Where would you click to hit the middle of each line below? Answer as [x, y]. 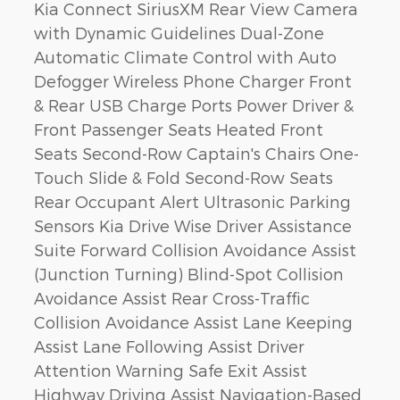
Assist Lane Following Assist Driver [169, 346]
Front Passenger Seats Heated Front [179, 129]
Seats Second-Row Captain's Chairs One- [196, 154]
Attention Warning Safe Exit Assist [171, 371]
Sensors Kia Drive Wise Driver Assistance [193, 226]
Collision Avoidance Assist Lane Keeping [193, 322]
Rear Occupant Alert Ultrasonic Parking [192, 202]
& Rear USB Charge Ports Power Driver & [194, 105]
